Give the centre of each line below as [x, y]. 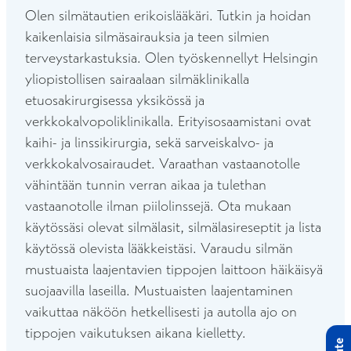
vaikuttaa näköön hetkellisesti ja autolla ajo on [161, 311]
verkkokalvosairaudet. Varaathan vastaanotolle [163, 163]
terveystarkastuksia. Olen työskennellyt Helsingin [172, 58]
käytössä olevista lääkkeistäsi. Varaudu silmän [159, 248]
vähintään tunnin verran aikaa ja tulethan [146, 185]
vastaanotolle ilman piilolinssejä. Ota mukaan [158, 206]
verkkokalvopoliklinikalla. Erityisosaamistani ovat [168, 121]
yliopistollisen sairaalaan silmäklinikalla [137, 79]
